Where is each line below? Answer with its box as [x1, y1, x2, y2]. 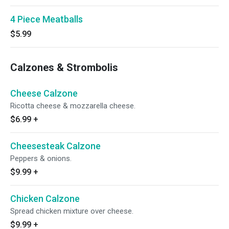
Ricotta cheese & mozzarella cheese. [10, 101, 135, 110]
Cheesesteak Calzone [10, 141, 101, 151]
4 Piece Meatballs [10, 14, 83, 25]
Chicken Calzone [10, 193, 80, 204]
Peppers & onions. [10, 154, 72, 163]
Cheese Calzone [10, 88, 78, 99]
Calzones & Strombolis [10, 61, 118, 74]
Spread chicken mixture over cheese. [10, 207, 133, 216]
